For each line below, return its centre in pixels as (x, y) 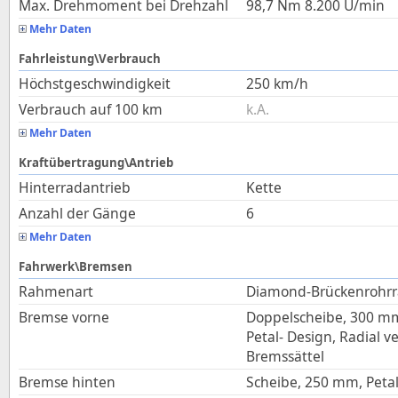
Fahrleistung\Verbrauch (90, 59)
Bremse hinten (67, 382)
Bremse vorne (64, 317)
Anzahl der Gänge (77, 213)
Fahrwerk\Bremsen (76, 267)
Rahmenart (56, 291)
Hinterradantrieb (75, 187)
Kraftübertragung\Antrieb (96, 163)
